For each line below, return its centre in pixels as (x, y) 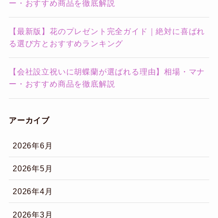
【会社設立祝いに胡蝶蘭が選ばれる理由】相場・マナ (107, 72)
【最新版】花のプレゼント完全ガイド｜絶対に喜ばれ (107, 31)
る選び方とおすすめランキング (67, 44)
